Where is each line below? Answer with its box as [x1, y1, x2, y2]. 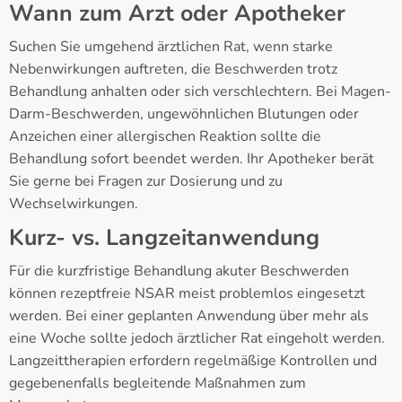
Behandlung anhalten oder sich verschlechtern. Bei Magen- [9, 82, 391, 102]
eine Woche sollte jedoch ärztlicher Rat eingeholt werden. [9, 328, 385, 349]
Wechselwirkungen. [9, 194, 138, 214]
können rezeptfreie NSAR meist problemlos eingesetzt [9, 284, 365, 304]
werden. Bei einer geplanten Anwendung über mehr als [9, 306, 369, 327]
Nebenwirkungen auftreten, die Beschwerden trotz [9, 59, 337, 80]
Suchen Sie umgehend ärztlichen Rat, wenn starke [9, 37, 333, 57]
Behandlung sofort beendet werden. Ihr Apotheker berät [9, 149, 374, 170]
